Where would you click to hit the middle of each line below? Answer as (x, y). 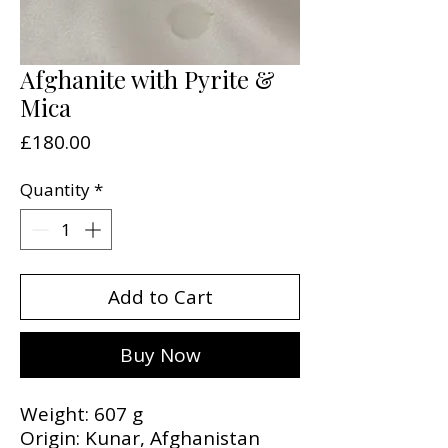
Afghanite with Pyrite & (147, 78)
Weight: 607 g (81, 414)
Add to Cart (160, 297)
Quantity (55, 189)
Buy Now (160, 355)
